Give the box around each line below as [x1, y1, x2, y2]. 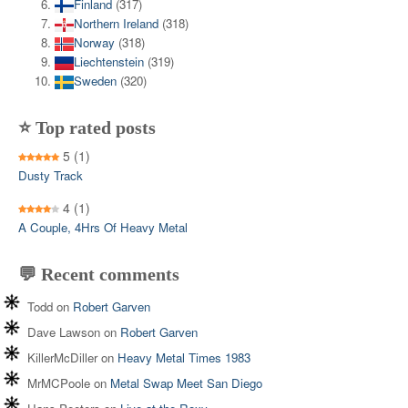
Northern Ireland [74, 14, 158, 32]
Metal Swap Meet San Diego [110, 373, 262, 392]
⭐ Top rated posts [18, 117, 156, 138]
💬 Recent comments [18, 263, 179, 284]
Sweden [74, 71, 117, 89]
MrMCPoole [27, 373, 90, 392]
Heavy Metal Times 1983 [117, 348, 250, 366]
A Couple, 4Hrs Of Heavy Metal [18, 218, 188, 236]
